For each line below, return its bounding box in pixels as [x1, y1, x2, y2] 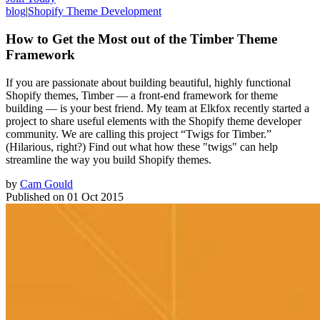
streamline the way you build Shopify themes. [6, 153, 211, 166]
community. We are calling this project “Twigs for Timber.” [6, 127, 271, 140]
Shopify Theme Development [28, 5, 161, 18]
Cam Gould [20, 177, 73, 190]
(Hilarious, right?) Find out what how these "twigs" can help [6, 140, 278, 153]
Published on [6, 190, 64, 203]
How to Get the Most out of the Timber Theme [6, 31, 277, 46]
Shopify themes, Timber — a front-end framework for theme [6, 89, 278, 101]
